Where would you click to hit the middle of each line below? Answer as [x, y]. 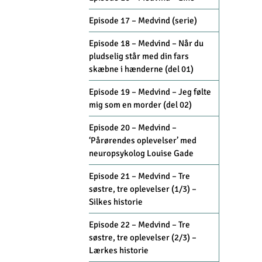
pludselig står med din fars [139, 56]
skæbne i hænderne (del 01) [141, 69]
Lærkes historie [119, 251]
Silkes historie [116, 202]
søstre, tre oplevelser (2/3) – [143, 238]
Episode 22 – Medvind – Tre [139, 225]
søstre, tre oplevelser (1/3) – [143, 189]
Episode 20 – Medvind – [133, 128]
